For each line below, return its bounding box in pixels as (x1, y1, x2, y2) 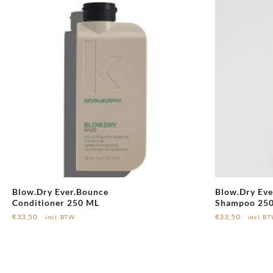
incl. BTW (45, 214, 75, 221)
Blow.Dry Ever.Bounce (12, 186, 108, 197)
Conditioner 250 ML (12, 197, 99, 208)
